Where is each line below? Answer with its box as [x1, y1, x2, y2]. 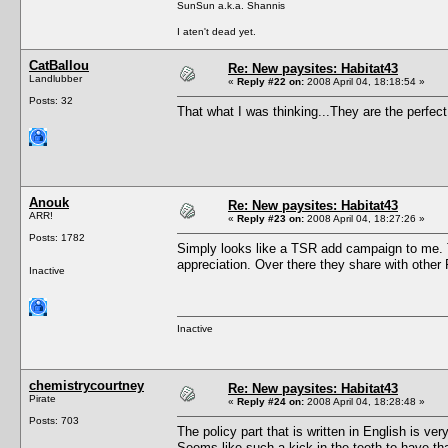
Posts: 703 [29, 414, 79, 426]
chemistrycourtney [29, 377, 144, 393]
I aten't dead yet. [177, 25, 256, 37]
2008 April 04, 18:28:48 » [304, 395, 425, 407]
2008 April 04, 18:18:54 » [304, 75, 425, 87]
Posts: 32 [29, 94, 73, 106]
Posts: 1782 [29, 231, 85, 243]
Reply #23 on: [237, 212, 304, 224]
